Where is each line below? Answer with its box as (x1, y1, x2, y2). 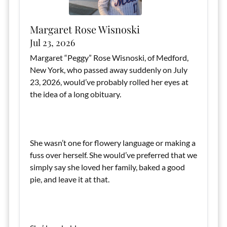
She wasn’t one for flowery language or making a (29, 138, 196, 147)
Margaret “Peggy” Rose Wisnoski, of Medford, (29, 53, 188, 62)
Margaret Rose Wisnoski (29, 22, 140, 36)
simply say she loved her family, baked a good (29, 162, 185, 172)
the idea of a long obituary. (29, 89, 121, 99)
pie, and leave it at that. (29, 174, 109, 184)
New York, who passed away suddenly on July (29, 65, 187, 74)
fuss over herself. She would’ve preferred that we (29, 150, 197, 160)
